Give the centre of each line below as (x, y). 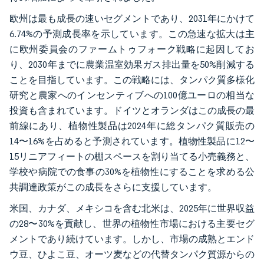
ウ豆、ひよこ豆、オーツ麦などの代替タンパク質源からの (132, 254)
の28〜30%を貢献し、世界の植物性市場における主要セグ (132, 223)
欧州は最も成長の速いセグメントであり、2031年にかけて (132, 18)
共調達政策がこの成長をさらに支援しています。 (113, 187)
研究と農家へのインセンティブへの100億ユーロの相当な (132, 95)
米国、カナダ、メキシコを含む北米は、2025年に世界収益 (132, 208)
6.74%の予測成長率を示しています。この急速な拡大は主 (132, 34)
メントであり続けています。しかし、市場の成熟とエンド (132, 239)
